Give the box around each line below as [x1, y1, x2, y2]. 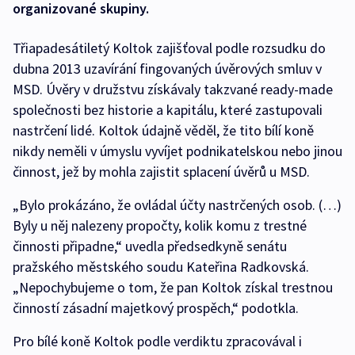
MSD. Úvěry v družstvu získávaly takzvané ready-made [13, 80, 333, 99]
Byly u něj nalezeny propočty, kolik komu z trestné [13, 216, 307, 235]
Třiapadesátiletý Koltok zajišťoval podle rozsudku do [13, 39, 326, 58]
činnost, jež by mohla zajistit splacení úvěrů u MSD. [13, 162, 310, 181]
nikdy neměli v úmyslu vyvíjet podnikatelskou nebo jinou [13, 142, 342, 161]
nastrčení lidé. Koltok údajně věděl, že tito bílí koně [13, 121, 314, 140]
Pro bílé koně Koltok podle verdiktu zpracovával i [13, 332, 302, 351]
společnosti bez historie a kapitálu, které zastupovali [13, 101, 323, 120]
